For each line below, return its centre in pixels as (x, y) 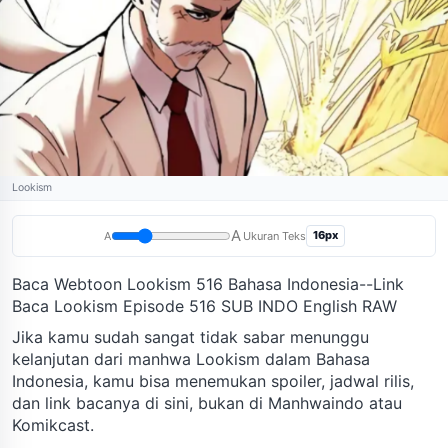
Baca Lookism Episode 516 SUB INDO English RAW (204, 305)
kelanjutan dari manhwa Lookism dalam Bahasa (191, 358)
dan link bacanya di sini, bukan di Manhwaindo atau (207, 402)
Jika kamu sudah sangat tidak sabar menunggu (190, 336)
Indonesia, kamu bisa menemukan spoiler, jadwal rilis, (213, 380)
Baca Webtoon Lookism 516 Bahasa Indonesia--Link (208, 283)
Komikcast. (53, 424)
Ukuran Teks (274, 235)
